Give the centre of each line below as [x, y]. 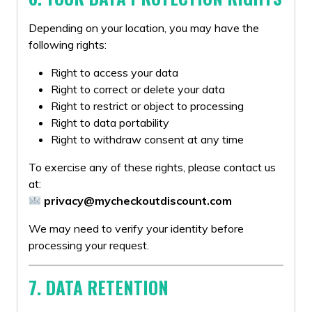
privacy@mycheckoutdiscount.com [138, 201]
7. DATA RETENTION [99, 287]
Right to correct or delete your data [138, 89]
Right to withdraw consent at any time [147, 139]
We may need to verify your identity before [136, 228]
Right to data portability [110, 123]
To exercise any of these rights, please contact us [152, 167]
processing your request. [89, 245]
